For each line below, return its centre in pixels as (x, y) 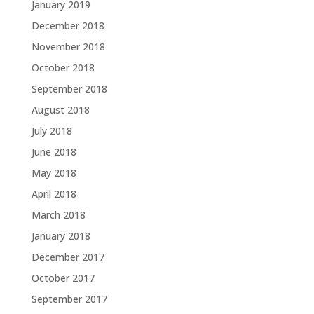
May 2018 (54, 173)
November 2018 (68, 47)
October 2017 (63, 278)
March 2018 (58, 215)
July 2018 (52, 131)
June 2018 (54, 152)
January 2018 (61, 236)
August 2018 (60, 110)
